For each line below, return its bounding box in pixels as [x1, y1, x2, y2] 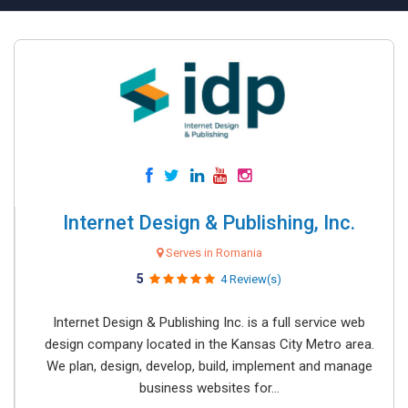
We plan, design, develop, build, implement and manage [46, 358, 372, 374]
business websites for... [138, 380, 280, 396]
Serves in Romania [162, 246, 262, 260]
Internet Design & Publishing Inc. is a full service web [53, 314, 365, 331]
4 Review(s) [220, 272, 281, 286]
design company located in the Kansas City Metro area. [44, 336, 374, 352]
